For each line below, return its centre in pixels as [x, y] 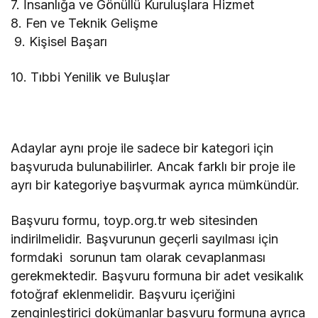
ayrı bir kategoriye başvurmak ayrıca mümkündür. [155, 185]
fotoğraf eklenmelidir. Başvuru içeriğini [123, 294]
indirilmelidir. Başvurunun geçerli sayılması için [145, 238]
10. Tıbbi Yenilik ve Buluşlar [91, 77]
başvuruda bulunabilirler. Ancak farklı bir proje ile [153, 166]
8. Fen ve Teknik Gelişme [84, 23]
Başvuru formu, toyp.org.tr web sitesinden [135, 220]
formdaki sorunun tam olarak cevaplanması [138, 257]
